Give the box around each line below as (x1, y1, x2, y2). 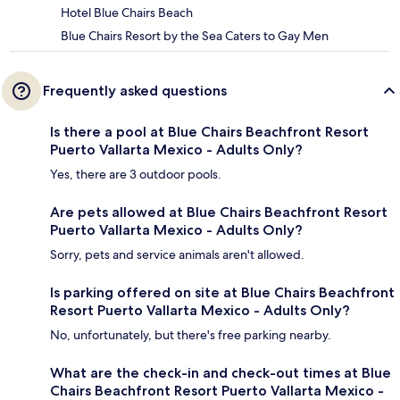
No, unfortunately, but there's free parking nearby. (50, 327, 331, 344)
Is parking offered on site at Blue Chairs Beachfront (50, 284, 395, 302)
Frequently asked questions (43, 82, 227, 100)
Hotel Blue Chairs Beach (61, 4, 193, 21)
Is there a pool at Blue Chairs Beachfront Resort (50, 123, 369, 141)
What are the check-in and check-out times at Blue (50, 364, 391, 382)
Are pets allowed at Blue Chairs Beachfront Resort (50, 204, 387, 221)
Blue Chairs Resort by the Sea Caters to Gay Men (61, 28, 329, 45)
